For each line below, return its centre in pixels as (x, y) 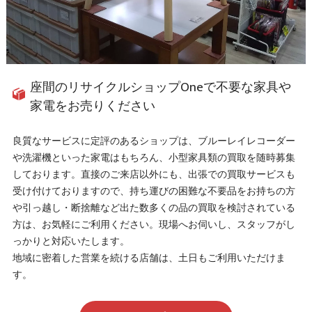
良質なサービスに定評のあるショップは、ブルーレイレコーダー (154, 141)
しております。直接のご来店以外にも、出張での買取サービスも (154, 174)
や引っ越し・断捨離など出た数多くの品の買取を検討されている (154, 208)
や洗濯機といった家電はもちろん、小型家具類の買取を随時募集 (154, 158)
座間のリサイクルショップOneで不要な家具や (160, 87)
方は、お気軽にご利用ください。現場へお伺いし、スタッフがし (154, 225)
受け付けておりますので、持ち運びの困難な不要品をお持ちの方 (154, 191)
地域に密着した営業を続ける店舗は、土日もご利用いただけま (149, 258)
